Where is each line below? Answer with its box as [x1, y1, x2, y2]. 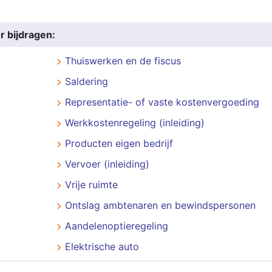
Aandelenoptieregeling [64, 220, 168, 232]
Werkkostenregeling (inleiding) [64, 117, 205, 129]
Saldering [64, 75, 108, 87]
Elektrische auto [64, 240, 139, 253]
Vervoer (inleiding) [64, 158, 149, 170]
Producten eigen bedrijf [64, 137, 173, 149]
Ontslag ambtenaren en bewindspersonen [64, 199, 256, 211]
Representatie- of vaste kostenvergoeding [64, 96, 259, 108]
